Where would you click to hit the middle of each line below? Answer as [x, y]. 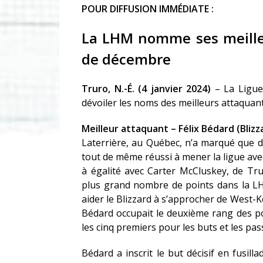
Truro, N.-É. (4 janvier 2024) [148, 89]
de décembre [127, 59]
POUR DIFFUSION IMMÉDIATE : [148, 9]
